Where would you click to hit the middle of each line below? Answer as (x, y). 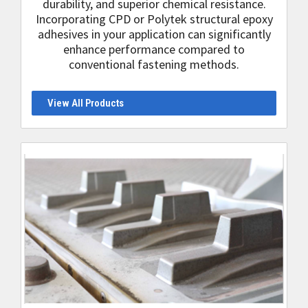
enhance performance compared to (154, 49)
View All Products (85, 103)
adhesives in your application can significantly (154, 34)
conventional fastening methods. (154, 64)
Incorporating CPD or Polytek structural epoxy (154, 19)
